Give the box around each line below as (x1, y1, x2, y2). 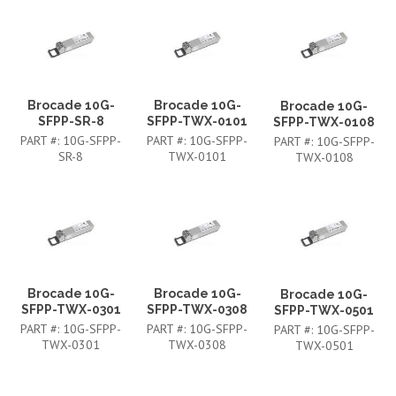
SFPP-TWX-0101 (147, 114, 248, 129)
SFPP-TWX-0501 (274, 302, 375, 317)
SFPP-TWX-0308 (147, 302, 248, 317)
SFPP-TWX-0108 (273, 114, 376, 129)
